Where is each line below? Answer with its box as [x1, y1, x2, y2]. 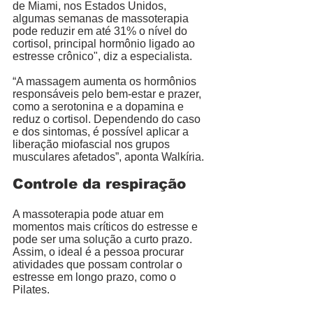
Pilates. [13, 283, 52, 296]
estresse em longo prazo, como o [13, 270, 179, 283]
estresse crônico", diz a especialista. [13, 50, 195, 62]
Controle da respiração [13, 175, 186, 191]
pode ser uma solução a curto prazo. [13, 233, 195, 245]
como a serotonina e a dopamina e [13, 100, 187, 112]
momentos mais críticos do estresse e [13, 220, 201, 233]
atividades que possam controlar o [13, 258, 185, 270]
